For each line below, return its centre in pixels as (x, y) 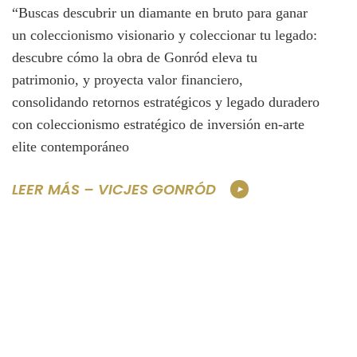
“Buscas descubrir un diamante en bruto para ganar (160, 13)
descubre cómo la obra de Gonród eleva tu (135, 58)
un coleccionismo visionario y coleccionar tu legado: (165, 35)
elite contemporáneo (71, 147)
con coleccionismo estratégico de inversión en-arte (158, 125)
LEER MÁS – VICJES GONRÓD (114, 189)
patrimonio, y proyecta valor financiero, (127, 80)
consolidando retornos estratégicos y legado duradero (166, 102)
